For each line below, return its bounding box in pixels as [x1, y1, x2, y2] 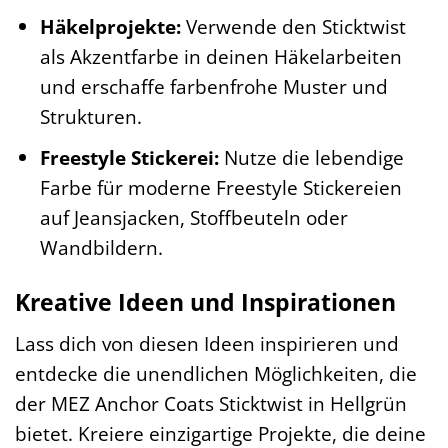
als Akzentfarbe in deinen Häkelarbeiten [39, 42, 402, 70]
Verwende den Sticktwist [180, 12, 406, 40]
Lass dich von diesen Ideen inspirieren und [15, 329, 399, 357]
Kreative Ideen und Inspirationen [15, 286, 396, 319]
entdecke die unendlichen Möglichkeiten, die [15, 359, 417, 387]
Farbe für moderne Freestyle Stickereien [39, 174, 402, 202]
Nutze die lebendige [218, 144, 404, 172]
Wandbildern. [39, 234, 163, 262]
